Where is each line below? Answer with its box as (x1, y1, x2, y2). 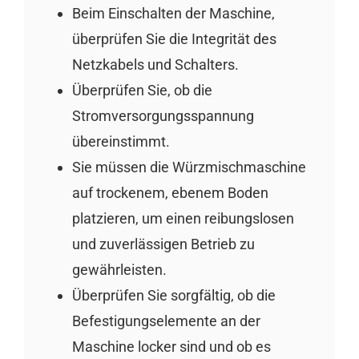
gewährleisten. (71, 260, 167, 278)
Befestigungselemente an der (71, 312, 260, 329)
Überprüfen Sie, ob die (71, 81, 212, 99)
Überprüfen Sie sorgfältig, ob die (71, 286, 276, 304)
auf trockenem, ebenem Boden (71, 184, 268, 201)
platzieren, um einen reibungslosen (71, 209, 294, 227)
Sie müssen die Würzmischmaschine (71, 158, 306, 175)
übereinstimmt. (71, 132, 170, 150)
